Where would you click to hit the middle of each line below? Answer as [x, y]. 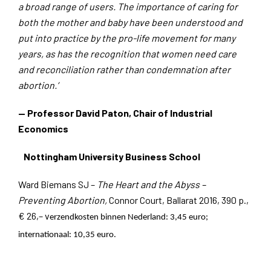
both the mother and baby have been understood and [130, 22]
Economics [43, 128]
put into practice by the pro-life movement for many [127, 38]
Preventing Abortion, [64, 200]
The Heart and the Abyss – [151, 184]
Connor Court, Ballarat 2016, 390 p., [179, 200]
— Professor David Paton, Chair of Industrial [115, 113]
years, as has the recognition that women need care [127, 53]
